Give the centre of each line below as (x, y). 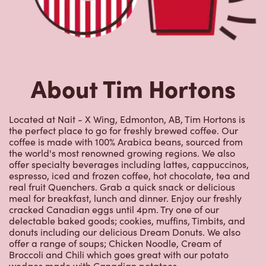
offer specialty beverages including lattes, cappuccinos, (129, 164)
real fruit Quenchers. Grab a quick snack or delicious (122, 187)
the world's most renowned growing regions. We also (122, 153)
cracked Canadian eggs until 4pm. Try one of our (114, 210)
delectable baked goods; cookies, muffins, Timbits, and (127, 221)
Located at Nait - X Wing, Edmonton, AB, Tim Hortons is (127, 119)
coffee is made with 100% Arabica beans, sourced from (126, 142)
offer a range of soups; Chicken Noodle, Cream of (115, 243)
